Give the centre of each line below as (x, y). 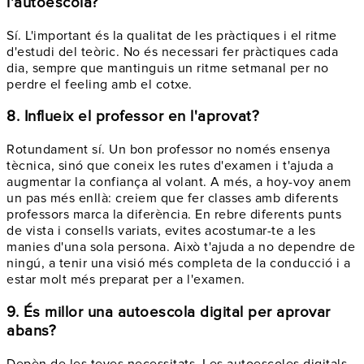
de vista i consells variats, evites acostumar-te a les (161, 231)
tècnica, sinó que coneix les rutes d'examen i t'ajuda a (170, 166)
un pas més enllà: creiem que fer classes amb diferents (172, 199)
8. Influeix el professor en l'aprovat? (133, 117)
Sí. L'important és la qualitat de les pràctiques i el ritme (172, 35)
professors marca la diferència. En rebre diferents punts (174, 215)
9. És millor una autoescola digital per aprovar (169, 312)
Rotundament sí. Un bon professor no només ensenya (169, 150)
